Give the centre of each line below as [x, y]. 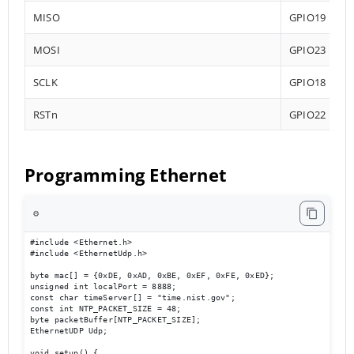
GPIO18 [308, 82]
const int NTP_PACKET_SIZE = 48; [105, 309]
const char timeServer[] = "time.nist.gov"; [132, 298]
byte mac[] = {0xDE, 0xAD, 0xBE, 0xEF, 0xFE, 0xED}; [152, 276]
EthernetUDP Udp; [69, 331]
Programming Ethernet [126, 174]
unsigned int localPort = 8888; [103, 287]
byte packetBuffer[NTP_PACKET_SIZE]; [115, 320]
